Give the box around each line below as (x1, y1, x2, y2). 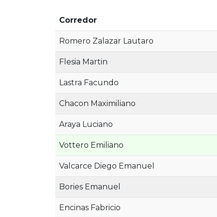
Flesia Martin (59, 57, 108, 66)
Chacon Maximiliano (59, 99, 136, 108)
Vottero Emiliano (59, 140, 124, 150)
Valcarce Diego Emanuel (59, 161, 155, 170)
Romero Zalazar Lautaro (59, 36, 154, 46)
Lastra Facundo (59, 78, 119, 87)
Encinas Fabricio (59, 203, 121, 212)
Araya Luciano (59, 120, 113, 129)
